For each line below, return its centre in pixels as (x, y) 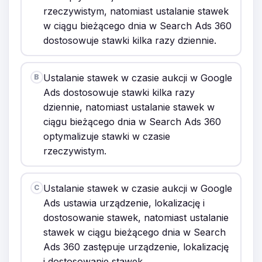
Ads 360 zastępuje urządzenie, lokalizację (136, 247)
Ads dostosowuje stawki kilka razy (119, 92)
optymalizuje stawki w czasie (106, 136)
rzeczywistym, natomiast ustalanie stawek (136, 11)
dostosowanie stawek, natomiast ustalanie (136, 217)
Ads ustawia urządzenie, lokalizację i (124, 203)
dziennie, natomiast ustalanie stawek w (129, 107)
